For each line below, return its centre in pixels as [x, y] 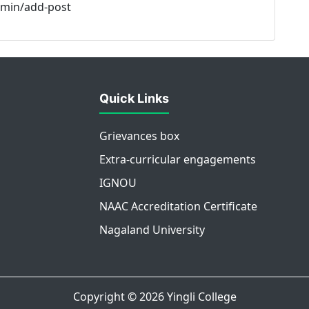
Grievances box [139, 136]
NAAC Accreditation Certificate [178, 207]
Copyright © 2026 [120, 296]
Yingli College [201, 296]
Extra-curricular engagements [178, 160]
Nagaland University [152, 230]
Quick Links [134, 99]
